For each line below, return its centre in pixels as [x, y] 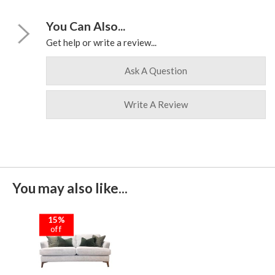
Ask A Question [156, 71]
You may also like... [70, 188]
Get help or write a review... [101, 43]
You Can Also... [86, 26]
